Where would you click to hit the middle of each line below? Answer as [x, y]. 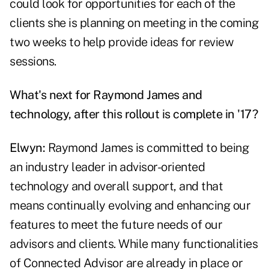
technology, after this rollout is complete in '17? [134, 114]
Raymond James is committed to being [147, 148]
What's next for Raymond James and [106, 95]
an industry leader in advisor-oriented [107, 167]
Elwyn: [27, 148]
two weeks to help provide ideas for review [122, 42]
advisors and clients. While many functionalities [134, 244]
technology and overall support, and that [116, 186]
